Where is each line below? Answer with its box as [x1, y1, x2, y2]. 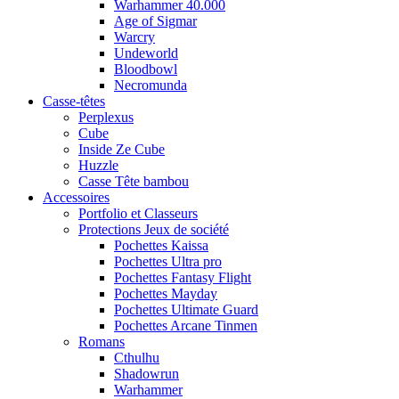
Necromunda [114, 77, 187, 93]
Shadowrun [114, 366, 179, 381]
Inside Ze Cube [78, 142, 165, 157]
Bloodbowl [114, 61, 177, 77]
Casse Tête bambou [78, 174, 189, 189]
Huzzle [78, 158, 118, 173]
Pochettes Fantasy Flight [114, 270, 251, 285]
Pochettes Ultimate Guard [114, 302, 258, 317]
